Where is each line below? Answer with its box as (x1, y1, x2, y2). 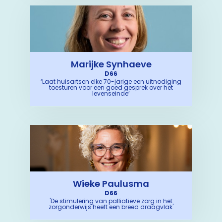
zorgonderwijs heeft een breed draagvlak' (49, 203, 173, 211)
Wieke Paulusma (73, 177, 149, 190)
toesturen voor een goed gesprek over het (49, 83, 173, 92)
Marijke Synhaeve (70, 58, 152, 70)
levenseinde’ (92, 89, 130, 98)
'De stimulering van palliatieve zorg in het (50, 197, 172, 205)
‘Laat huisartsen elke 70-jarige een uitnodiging (41, 77, 181, 86)
